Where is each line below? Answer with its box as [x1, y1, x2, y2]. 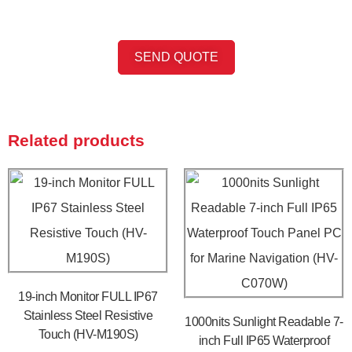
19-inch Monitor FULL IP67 [18, 290, 158, 304]
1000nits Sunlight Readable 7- [185, 315, 343, 329]
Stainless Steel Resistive [23, 309, 153, 323]
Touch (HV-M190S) [38, 328, 138, 342]
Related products [8, 131, 145, 150]
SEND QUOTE [134, 50, 218, 64]
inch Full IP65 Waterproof [198, 334, 330, 348]
